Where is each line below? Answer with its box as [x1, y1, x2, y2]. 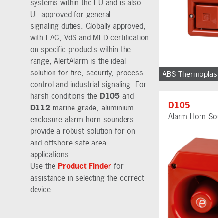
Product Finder [58, 160, 111, 171]
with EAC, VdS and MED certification [30, 32, 149, 43]
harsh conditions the [30, 90, 100, 101]
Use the [30, 160, 58, 171]
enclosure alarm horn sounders [30, 113, 134, 125]
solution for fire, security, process [30, 67, 143, 78]
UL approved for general [30, 8, 110, 19]
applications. [30, 148, 71, 160]
